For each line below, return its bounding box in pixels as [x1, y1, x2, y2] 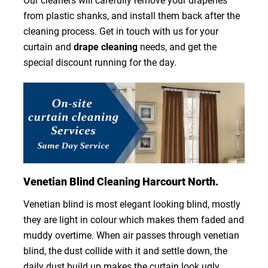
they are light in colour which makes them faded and [23, 214, 244, 226]
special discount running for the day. [23, 57, 176, 69]
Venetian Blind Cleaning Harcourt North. [23, 175, 218, 188]
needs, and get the [139, 41, 217, 53]
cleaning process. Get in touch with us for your [23, 26, 218, 38]
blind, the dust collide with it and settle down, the [23, 245, 227, 257]
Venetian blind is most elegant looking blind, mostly [23, 198, 240, 210]
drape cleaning [73, 41, 140, 53]
